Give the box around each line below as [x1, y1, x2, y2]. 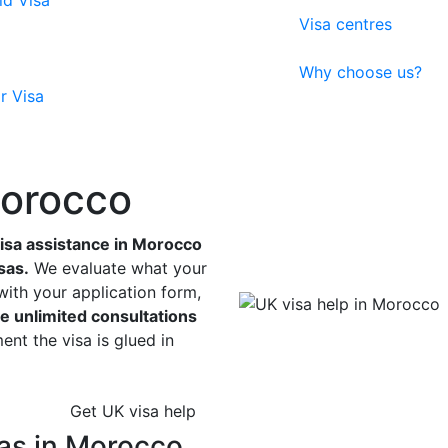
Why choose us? [299, 62, 422, 82]
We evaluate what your [29, 258, 207, 278]
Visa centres [299, 14, 392, 34]
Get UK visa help [70, 401, 196, 421]
